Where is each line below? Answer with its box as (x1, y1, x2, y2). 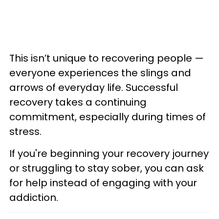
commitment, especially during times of (9, 110, 206, 124)
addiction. (9, 191, 58, 204)
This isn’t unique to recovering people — (9, 51, 204, 65)
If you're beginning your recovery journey (9, 147, 209, 160)
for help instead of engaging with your (9, 176, 197, 190)
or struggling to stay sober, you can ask (9, 161, 204, 175)
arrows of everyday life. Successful (9, 81, 178, 94)
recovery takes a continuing (9, 95, 147, 109)
